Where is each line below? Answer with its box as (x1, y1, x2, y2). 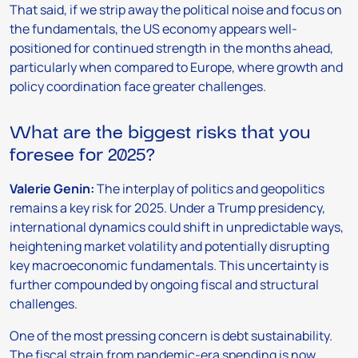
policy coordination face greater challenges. (10, 78, 266, 96)
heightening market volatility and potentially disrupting (10, 237, 329, 256)
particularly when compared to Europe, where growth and (10, 58, 343, 77)
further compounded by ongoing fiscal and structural (10, 276, 319, 294)
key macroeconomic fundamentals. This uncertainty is (10, 257, 328, 275)
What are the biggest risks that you (10, 120, 310, 146)
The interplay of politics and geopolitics (94, 180, 324, 198)
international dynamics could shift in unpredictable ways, (10, 218, 344, 237)
